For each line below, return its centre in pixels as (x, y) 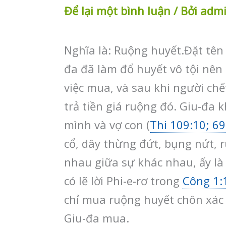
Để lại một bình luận (117, 10)
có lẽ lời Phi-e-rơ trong (123, 180)
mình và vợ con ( (107, 124)
